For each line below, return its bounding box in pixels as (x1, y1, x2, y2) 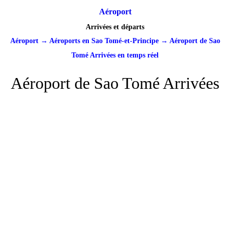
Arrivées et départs (86, 23, 144, 31)
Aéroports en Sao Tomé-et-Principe (49, 37, 159, 45)
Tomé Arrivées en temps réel (71, 51, 159, 60)
